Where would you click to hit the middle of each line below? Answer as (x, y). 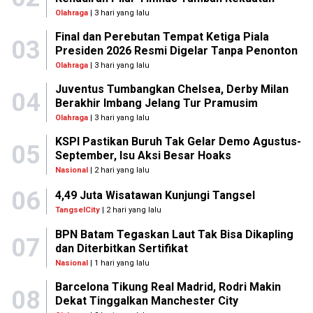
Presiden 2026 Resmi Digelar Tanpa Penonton (176, 51)
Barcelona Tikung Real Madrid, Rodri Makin (168, 287)
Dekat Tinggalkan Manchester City (146, 301)
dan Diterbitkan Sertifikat (121, 248)
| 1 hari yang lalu (118, 263)
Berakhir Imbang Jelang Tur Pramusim (156, 103)
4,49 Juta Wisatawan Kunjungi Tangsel (155, 195)
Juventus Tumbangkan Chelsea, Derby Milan (172, 89)
